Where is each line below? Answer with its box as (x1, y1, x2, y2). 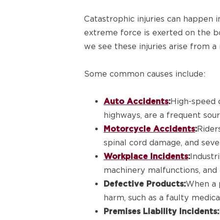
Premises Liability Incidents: (104, 207, 219, 217)
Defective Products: (104, 179, 186, 189)
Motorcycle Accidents (104, 124, 195, 134)
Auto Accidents (104, 97, 168, 107)
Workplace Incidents (104, 152, 188, 162)
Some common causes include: (84, 69, 205, 79)
